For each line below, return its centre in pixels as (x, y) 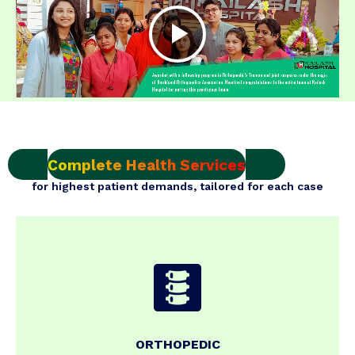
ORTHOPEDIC (177, 344)
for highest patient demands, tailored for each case (177, 186)
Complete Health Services (147, 165)
